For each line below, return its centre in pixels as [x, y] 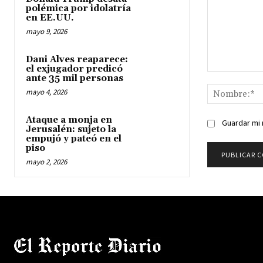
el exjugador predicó [74, 69]
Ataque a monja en [69, 120]
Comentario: [230, 77]
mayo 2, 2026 [46, 162]
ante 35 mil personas [75, 78]
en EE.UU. [50, 18]
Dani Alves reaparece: [77, 60]
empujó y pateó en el [74, 139]
